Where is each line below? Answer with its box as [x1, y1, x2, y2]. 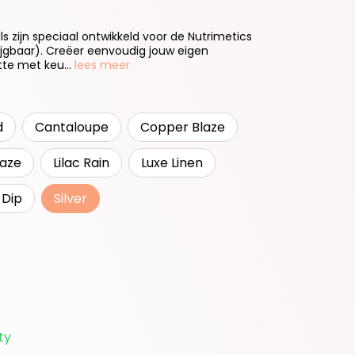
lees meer [74, 57, 130, 73]
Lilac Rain [53, 154, 109, 172]
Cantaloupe [35, 118, 109, 136]
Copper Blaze [140, 118, 225, 136]
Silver [54, 189, 87, 208]
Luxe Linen [141, 154, 203, 172]
